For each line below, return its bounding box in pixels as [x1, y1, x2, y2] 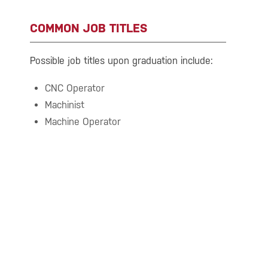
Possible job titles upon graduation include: [30, 55, 213, 67]
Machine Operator [45, 116, 121, 128]
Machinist [45, 99, 84, 111]
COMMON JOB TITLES [30, 21, 147, 36]
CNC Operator [45, 83, 105, 95]
